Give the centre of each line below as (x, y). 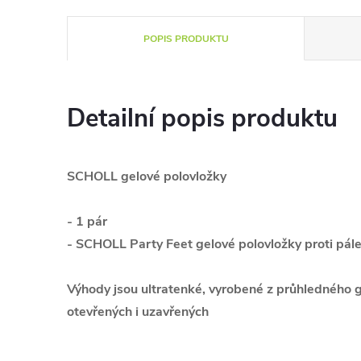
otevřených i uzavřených (138, 312)
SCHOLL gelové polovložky (147, 176)
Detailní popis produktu (202, 118)
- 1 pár (87, 222)
